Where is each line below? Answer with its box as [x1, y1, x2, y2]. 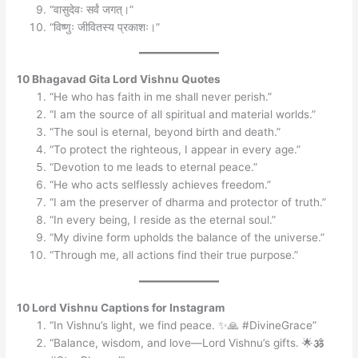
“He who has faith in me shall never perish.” [50, 90, 272, 104]
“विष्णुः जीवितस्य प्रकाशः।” [50, 20, 161, 34]
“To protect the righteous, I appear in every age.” [50, 143, 301, 157]
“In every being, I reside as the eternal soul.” [50, 213, 276, 227]
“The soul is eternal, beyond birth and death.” [50, 125, 281, 139]
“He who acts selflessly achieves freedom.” [50, 178, 272, 192]
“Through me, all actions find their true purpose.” [50, 249, 299, 262]
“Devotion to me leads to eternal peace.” [50, 161, 258, 174]
